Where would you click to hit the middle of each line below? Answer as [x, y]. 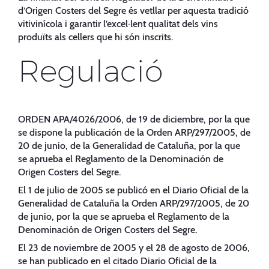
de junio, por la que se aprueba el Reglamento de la [124, 216]
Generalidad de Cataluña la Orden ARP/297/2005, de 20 [134, 203]
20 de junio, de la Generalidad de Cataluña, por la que [129, 146]
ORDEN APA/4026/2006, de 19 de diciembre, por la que [134, 119]
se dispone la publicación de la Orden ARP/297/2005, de [134, 133]
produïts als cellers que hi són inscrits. [95, 37]
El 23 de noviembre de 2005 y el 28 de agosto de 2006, [134, 247]
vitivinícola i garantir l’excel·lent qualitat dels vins [118, 24]
